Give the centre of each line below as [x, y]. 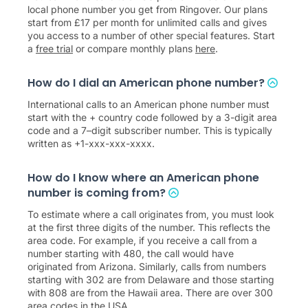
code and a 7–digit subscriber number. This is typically [150, 130]
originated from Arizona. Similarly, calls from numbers [147, 266]
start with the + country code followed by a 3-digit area [152, 117]
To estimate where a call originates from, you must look [151, 214]
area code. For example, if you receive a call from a [142, 240]
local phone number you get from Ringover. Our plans [147, 9]
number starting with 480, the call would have [131, 253]
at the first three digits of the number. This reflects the [149, 227]
